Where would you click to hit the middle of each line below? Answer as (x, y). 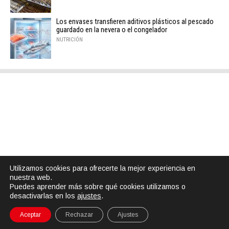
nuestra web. (31, 177)
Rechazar (79, 215)
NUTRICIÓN (70, 39)
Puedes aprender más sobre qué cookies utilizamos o (98, 187)
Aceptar (30, 215)
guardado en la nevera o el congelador (112, 30)
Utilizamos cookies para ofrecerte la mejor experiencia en (102, 168)
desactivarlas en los (43, 196)
